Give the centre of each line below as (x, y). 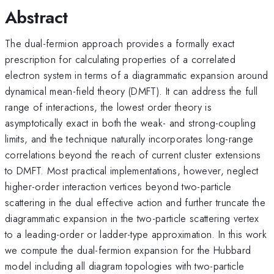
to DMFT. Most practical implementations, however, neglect (132, 170)
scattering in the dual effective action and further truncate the (135, 202)
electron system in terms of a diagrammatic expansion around (137, 75)
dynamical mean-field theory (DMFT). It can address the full (131, 91)
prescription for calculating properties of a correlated (120, 59)
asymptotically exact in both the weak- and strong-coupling (130, 123)
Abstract (36, 17)
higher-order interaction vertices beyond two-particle (118, 186)
